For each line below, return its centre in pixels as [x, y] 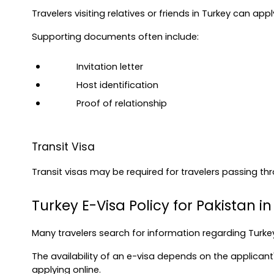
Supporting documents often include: [115, 37]
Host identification [117, 85]
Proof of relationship [122, 104]
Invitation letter [110, 67]
